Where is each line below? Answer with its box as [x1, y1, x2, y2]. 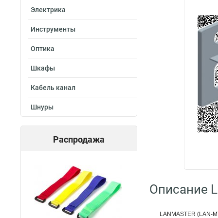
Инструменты [31, 25, 75, 33]
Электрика [31, 6, 66, 14]
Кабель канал [31, 84, 75, 91]
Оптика [31, 45, 54, 53]
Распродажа [53, 134, 105, 145]
